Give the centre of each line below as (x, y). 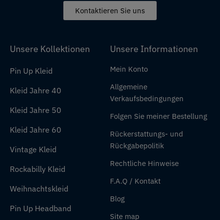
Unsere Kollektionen (50, 49)
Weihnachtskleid (39, 188)
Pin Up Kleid (31, 70)
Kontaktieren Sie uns (110, 10)
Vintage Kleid (33, 149)
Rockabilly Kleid (38, 169)
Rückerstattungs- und (147, 134)
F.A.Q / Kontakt (135, 181)
